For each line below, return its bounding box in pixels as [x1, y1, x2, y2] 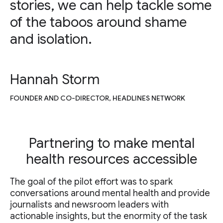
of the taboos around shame [10, 13, 187, 31]
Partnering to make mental [28, 134, 195, 152]
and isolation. [10, 30, 92, 48]
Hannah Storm [10, 71, 100, 89]
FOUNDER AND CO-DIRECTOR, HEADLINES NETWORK [10, 94, 185, 103]
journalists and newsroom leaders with [10, 199, 169, 211]
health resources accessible [26, 150, 197, 168]
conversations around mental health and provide [10, 188, 210, 199]
